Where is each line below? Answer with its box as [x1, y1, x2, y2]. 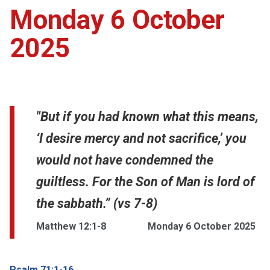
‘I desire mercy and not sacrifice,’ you [36, 130, 246, 146]
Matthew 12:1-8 [36, 220, 106, 232]
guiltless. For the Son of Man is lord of [36, 174, 255, 189]
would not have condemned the [36, 152, 213, 168]
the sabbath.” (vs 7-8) [36, 195, 157, 211]
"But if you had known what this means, [36, 108, 259, 124]
